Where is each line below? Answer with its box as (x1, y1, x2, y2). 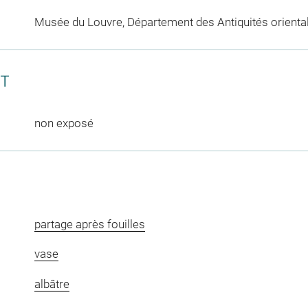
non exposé (34, 115, 93, 130)
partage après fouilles (34, 217, 145, 231)
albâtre (34, 276, 69, 291)
